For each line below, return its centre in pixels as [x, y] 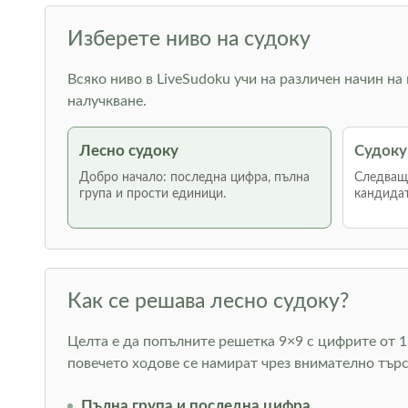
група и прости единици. [152, 194]
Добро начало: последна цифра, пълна [194, 178]
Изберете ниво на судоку [189, 39]
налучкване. [107, 101]
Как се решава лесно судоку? [208, 301]
